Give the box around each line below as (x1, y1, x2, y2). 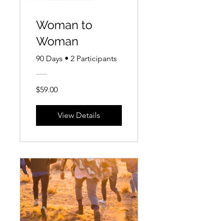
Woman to (36, 17, 92, 32)
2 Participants (71, 53, 117, 63)
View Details (58, 110, 100, 120)
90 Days (36, 53, 63, 63)
